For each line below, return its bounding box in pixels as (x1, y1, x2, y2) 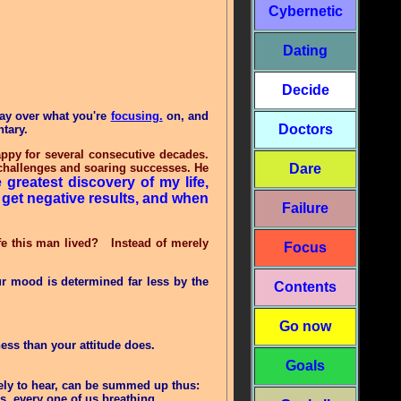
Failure (282, 200, 328, 216)
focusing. (110, 109, 163, 123)
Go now (279, 319, 331, 334)
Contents (267, 279, 344, 294)
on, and (162, 109, 209, 123)
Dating (283, 43, 328, 58)
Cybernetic (268, 4, 343, 19)
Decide (281, 82, 329, 98)
